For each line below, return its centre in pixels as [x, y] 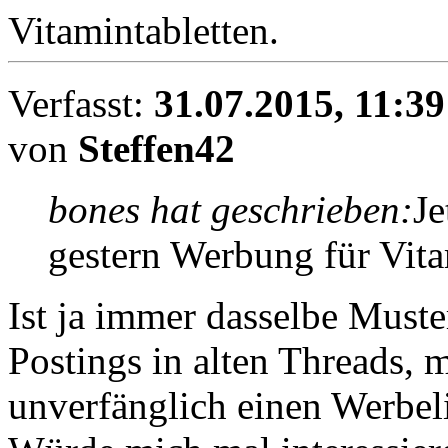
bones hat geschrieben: [230, 210]
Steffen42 [156, 149]
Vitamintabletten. [143, 30]
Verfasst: [81, 104]
